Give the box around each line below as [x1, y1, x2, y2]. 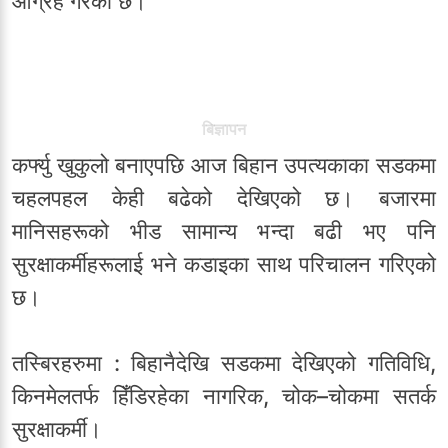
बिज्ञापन [202, 119, 246, 140]
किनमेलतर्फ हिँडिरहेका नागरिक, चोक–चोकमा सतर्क [12, 383, 436, 410]
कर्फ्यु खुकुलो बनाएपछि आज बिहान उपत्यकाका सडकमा [12, 152, 436, 179]
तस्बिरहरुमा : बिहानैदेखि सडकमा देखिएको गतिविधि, [12, 350, 436, 377]
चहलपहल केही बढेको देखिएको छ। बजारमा [12, 185, 436, 212]
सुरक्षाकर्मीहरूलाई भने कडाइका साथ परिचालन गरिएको [12, 251, 436, 278]
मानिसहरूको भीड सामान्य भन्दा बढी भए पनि [12, 218, 436, 245]
